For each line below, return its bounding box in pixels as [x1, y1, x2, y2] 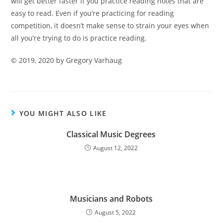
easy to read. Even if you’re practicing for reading [11, 8, 174, 18]
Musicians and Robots [69, 193, 153, 204]
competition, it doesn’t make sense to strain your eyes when [11, 20, 210, 30]
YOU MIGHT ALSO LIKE [19, 108, 107, 118]
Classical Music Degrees [66, 128, 156, 140]
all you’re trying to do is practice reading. [11, 33, 147, 43]
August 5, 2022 [95, 208, 136, 217]
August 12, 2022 [93, 143, 138, 152]
